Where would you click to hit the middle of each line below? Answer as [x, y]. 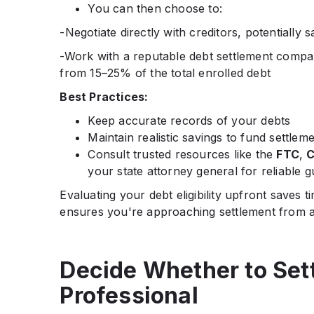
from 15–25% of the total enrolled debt [165, 73]
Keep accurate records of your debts [189, 120]
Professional [129, 295]
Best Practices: [104, 96]
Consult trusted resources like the [182, 154]
